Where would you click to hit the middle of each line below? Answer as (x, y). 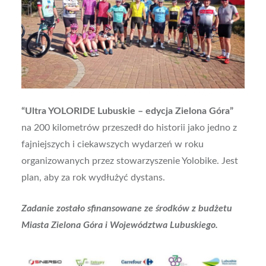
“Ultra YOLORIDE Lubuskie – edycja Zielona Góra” (127, 111)
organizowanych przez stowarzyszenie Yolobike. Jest (129, 161)
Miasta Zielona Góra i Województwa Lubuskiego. (119, 225)
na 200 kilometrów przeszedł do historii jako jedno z (129, 127)
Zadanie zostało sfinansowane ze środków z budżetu (126, 208)
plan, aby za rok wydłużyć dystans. (93, 177)
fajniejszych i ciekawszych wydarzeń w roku (112, 144)
